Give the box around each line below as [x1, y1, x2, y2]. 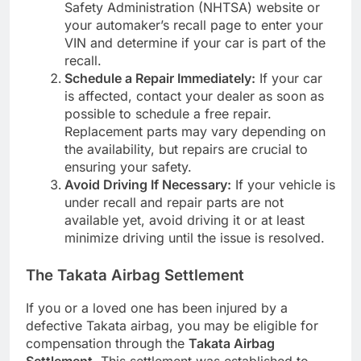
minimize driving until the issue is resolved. [64, 229, 325, 246]
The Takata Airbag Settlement [26, 265, 244, 284]
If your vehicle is [231, 176, 335, 193]
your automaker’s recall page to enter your [64, 16, 323, 33]
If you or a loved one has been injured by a [26, 300, 288, 317]
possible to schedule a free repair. [64, 105, 272, 122]
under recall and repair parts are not [64, 193, 284, 210]
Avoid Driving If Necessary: [64, 176, 231, 193]
